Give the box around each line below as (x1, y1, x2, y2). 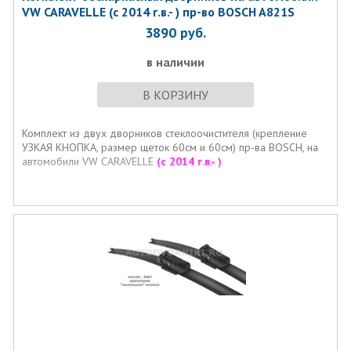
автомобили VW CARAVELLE (21, 154, 157, 168)
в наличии (146, 54, 204, 70)
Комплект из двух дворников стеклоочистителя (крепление (21, 126, 307, 140)
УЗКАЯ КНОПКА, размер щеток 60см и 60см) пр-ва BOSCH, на (21, 140, 318, 154)
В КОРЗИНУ (142, 87, 208, 103)
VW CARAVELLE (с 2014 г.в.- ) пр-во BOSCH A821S (21, 4, 295, 20)
